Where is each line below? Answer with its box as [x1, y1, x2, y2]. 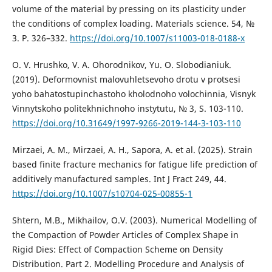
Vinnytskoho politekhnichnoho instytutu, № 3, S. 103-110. [12, 103, 243, 115]
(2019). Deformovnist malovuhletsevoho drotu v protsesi [12, 73, 240, 86]
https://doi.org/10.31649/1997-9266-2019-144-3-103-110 [12, 117, 241, 129]
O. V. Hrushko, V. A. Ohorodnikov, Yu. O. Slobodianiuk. [12, 59, 231, 71]
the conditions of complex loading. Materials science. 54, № [12, 18, 254, 30]
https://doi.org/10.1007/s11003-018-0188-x [69, 32, 245, 44]
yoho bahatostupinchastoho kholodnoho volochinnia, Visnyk [12, 88, 256, 100]
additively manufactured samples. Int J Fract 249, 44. [12, 173, 226, 185]
